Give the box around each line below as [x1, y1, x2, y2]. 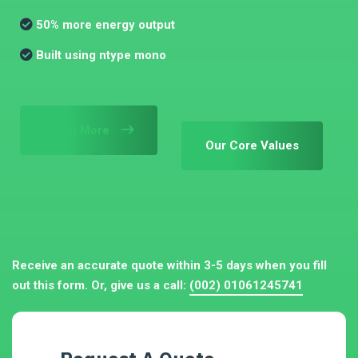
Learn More [44, 122, 109, 137]
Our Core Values [205, 138, 299, 153]
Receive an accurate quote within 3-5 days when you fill [12, 258, 327, 272]
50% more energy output [36, 18, 175, 32]
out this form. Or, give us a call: [12, 278, 189, 292]
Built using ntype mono [36, 48, 166, 62]
